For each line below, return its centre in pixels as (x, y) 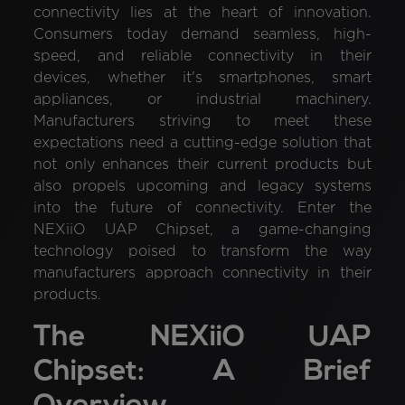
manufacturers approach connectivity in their (202, 273)
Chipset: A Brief (202, 372)
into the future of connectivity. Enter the (202, 208)
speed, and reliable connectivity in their (202, 56)
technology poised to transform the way (202, 251)
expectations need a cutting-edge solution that (202, 143)
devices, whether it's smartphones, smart (202, 78)
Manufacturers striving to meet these (202, 121)
